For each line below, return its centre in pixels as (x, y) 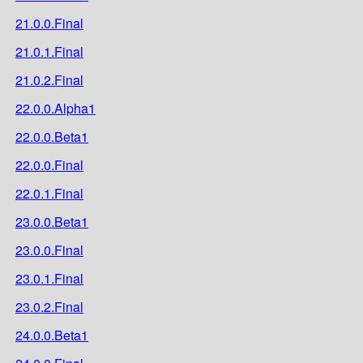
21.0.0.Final (49, 23)
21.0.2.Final (49, 79)
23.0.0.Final (49, 250)
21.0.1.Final (49, 51)
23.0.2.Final (49, 306)
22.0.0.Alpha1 (56, 108)
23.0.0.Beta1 (52, 221)
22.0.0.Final (49, 164)
